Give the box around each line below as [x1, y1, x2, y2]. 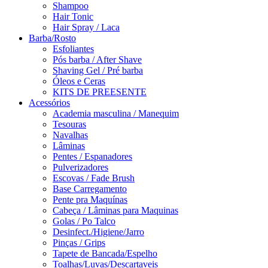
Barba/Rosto [29, 33, 76, 43]
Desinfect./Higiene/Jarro [53, 227, 144, 237]
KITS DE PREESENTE [53, 87, 147, 97]
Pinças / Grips [53, 237, 105, 248]
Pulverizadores [53, 162, 108, 172]
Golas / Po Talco [53, 216, 115, 226]
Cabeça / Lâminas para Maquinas [53, 205, 178, 215]
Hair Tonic [53, 11, 93, 22]
